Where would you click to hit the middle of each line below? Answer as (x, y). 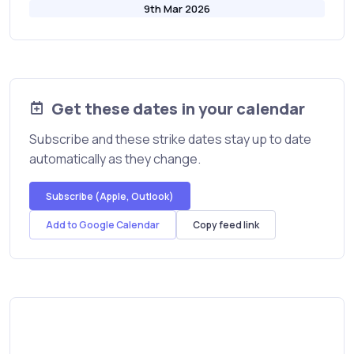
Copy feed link (226, 225)
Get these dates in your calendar (178, 109)
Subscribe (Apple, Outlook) (110, 196)
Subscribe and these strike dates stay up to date (170, 139)
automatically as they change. (115, 159)
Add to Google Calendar (103, 225)
